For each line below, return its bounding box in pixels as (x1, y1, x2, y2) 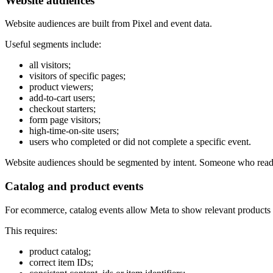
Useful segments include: (5, 39, 101, 50)
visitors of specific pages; (29, 71, 126, 82)
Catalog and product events (5, 180, 143, 193)
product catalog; (29, 246, 91, 257)
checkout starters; (29, 104, 96, 115)
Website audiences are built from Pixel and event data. (5, 18, 212, 29)
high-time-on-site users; (29, 126, 119, 136)
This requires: (5, 225, 57, 236)
